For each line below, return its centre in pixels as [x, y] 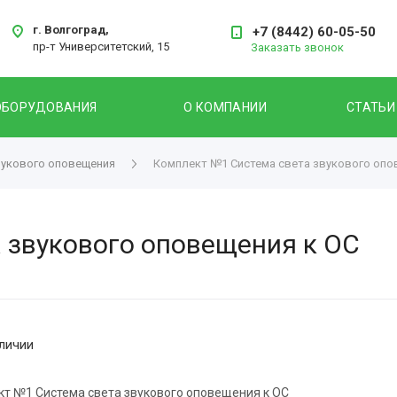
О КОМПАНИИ [225, 107]
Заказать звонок [297, 47]
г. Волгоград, [70, 29]
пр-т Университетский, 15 [101, 46]
